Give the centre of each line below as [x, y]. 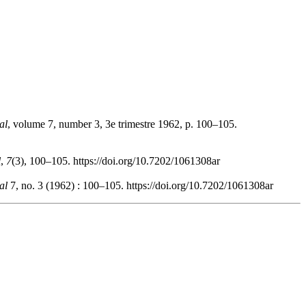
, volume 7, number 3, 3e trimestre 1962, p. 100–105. [122, 124]
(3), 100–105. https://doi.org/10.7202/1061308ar [116, 161]
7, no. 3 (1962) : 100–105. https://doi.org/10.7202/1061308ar [140, 186]
